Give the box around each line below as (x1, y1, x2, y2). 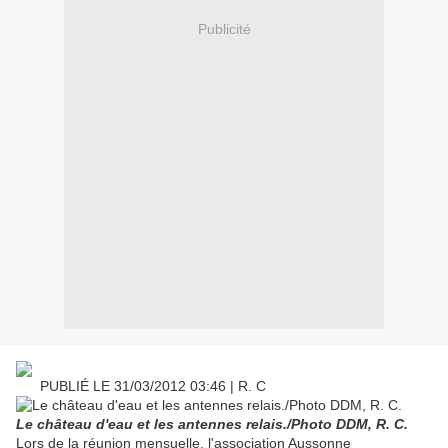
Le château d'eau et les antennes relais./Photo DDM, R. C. (16, 416, 408, 433)
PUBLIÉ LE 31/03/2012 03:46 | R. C (16, 378, 266, 395)
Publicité (197, 20, 251, 37)
